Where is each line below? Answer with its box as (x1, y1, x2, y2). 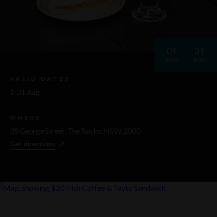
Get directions (10, 139, 55, 148)
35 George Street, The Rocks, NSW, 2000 (10, 125, 140, 135)
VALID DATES (10, 75, 71, 82)
